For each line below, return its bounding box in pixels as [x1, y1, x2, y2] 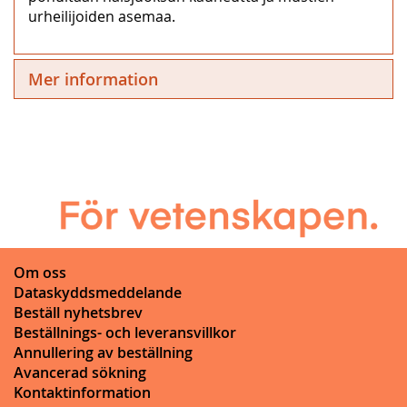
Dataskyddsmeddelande [14, 282, 182, 303]
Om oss [14, 262, 66, 283]
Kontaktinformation [14, 382, 151, 402]
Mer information [28, 67, 158, 90]
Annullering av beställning [14, 342, 193, 362]
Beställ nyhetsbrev [14, 302, 143, 323]
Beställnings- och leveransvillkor [14, 322, 236, 342]
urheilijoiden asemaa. [28, 5, 175, 26]
